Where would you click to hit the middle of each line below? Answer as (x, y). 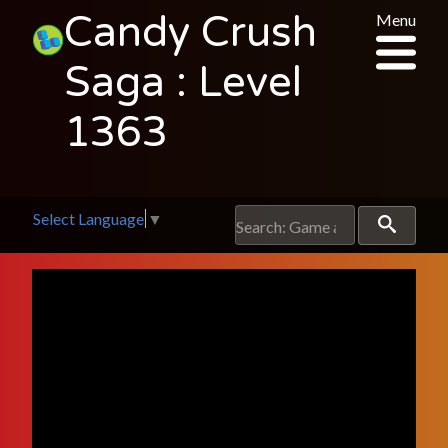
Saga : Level (183, 83)
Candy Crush (191, 33)
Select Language (88, 219)
